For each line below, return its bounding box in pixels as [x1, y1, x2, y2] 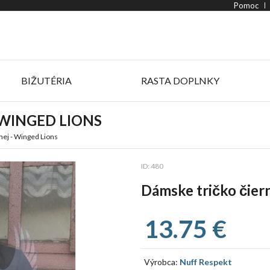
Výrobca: [144, 256, 180, 267]
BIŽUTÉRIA [21, 75, 72, 86]
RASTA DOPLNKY [140, 75, 219, 86]
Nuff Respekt [180, 256, 232, 267]
